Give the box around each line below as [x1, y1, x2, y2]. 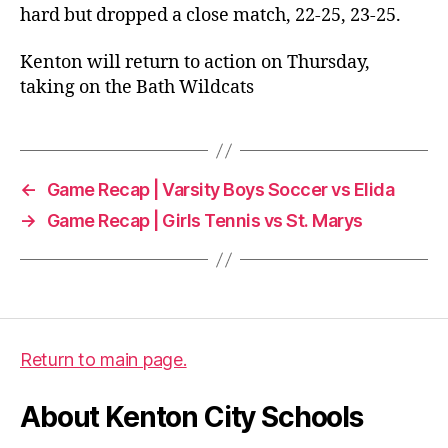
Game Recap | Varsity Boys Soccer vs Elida [46, 179, 395, 200]
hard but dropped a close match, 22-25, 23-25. [20, 3, 401, 27]
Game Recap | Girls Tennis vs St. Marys [46, 210, 363, 231]
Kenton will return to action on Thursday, [20, 51, 370, 74]
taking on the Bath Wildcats [20, 76, 254, 99]
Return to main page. [20, 349, 187, 370]
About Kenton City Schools [20, 400, 363, 434]
